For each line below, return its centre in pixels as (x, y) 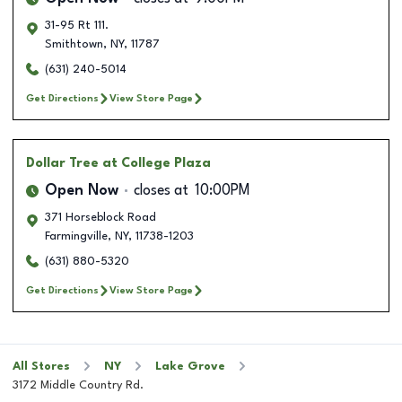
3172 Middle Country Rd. (78, 385)
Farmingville (76, 236)
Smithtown (74, 44)
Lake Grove (190, 366)
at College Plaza (157, 163)
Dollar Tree (62, 163)
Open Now (82, 191)
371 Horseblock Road (100, 217)
